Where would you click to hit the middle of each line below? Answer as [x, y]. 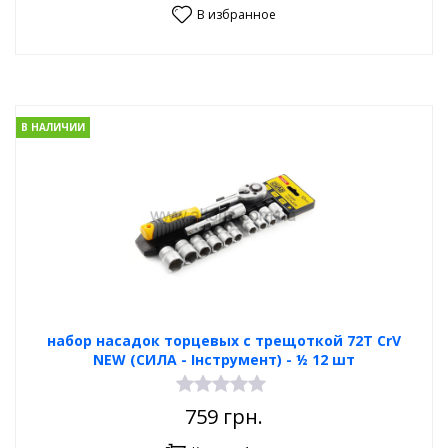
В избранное [236, 14]
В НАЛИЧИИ [53, 127]
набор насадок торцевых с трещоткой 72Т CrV [224, 340]
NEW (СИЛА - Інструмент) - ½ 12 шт [224, 359]
